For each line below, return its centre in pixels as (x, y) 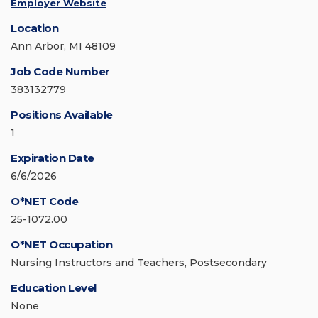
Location (34, 28)
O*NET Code (44, 202)
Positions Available (62, 115)
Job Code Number (60, 72)
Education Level (54, 288)
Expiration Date (53, 158)
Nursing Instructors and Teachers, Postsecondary (139, 263)
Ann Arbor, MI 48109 (63, 46)
